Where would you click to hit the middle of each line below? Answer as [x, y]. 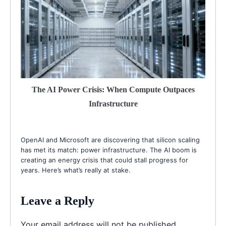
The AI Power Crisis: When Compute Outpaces [113, 89]
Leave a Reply [58, 201]
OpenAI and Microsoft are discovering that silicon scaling [110, 139]
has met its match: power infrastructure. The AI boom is [109, 150]
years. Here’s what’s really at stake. [76, 170]
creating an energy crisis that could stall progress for [104, 160]
